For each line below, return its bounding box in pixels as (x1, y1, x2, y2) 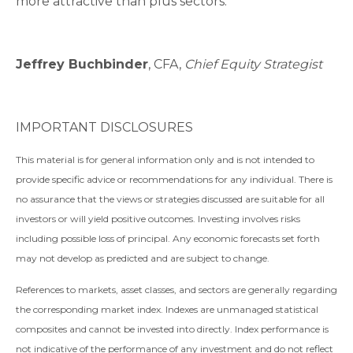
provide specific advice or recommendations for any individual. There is (16, 173, 333, 186)
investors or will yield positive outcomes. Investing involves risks (16, 213, 300, 225)
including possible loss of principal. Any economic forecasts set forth (16, 232, 320, 245)
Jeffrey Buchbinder (16, 57, 148, 72)
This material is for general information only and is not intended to (16, 154, 314, 166)
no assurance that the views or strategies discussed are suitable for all (16, 193, 325, 206)
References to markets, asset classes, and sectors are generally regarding (16, 284, 337, 296)
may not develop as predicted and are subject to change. (16, 252, 269, 265)
